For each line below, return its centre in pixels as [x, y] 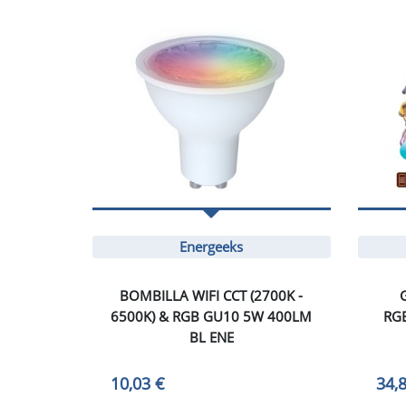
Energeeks [212, 246]
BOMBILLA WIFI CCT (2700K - [212, 295]
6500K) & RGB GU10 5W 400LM [212, 316]
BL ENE [211, 337]
